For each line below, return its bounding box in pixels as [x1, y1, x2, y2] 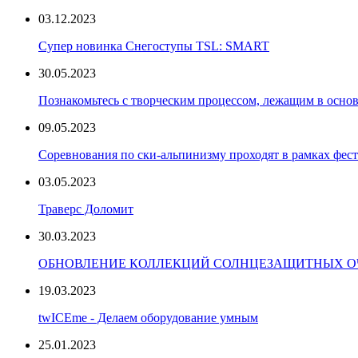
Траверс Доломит [38, 202, 133, 217]
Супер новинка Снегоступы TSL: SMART [38, 39, 269, 54]
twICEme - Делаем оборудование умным [38, 311, 258, 325]
